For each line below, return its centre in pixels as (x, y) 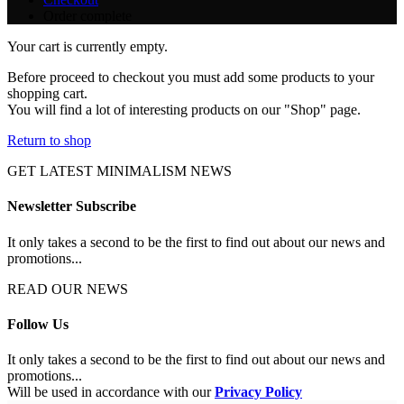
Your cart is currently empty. (87, 46)
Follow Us (38, 324)
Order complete (87, 16)
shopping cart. (47, 93)
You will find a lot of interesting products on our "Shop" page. (184, 110)
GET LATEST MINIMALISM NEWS (119, 171)
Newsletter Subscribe (72, 207)
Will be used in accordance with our (111, 392)
